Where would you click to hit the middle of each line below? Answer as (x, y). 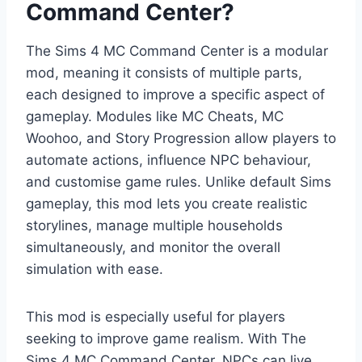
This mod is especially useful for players (156, 317)
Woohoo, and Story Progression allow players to (181, 139)
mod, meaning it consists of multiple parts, (164, 73)
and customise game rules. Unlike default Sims (179, 182)
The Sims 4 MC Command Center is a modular (177, 51)
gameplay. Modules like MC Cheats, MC (155, 117)
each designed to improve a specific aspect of (175, 95)
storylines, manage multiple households (154, 226)
